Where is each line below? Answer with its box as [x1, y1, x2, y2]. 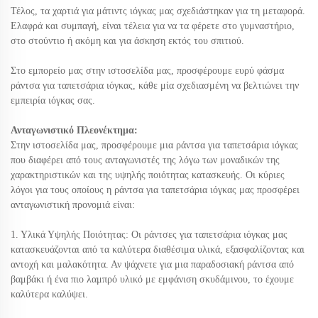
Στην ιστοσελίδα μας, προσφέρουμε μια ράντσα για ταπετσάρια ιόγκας [11, 140, 298, 151]
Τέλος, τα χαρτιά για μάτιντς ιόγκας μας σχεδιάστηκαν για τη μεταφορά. [11, 6, 305, 17]
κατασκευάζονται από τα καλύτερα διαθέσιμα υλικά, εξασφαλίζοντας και [11, 244, 305, 256]
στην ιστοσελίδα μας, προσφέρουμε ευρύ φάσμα [86, 65, 284, 77]
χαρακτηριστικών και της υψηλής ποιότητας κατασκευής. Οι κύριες [11, 170, 285, 181]
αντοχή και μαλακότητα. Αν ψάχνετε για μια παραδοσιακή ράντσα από [11, 259, 294, 270]
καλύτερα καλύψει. [11, 289, 88, 300]
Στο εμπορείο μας [11, 65, 86, 77]
